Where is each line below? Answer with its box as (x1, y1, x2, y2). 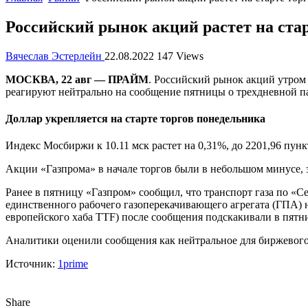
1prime (58, 258, 88, 270)
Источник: (5, 258, 58, 270)
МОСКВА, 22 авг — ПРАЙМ (5, 73, 148, 85)
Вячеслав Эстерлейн (5, 49, 104, 62)
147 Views (157, 49, 203, 62)
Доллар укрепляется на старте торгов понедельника (5, 112, 265, 124)
